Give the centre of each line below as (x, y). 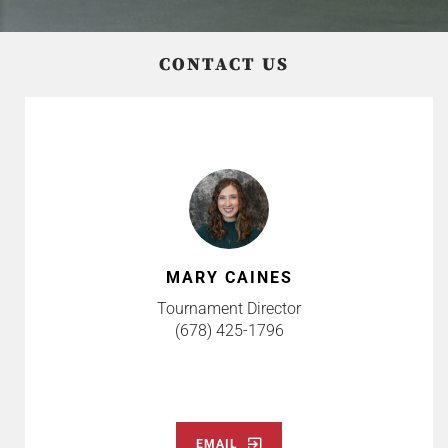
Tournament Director (229, 308)
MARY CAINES (229, 277)
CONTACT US (224, 64)
